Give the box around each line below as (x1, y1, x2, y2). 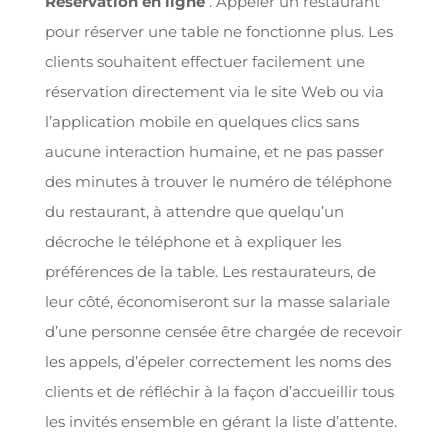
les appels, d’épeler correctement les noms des (44, 351, 391, 371)
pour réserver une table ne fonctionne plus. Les (44, 21, 393, 41)
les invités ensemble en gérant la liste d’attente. (44, 411, 397, 431)
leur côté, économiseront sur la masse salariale (44, 291, 390, 311)
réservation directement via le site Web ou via (44, 81, 384, 101)
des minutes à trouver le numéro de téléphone (44, 171, 392, 191)
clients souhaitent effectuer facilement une (44, 51, 365, 71)
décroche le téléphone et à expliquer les (44, 231, 341, 251)
